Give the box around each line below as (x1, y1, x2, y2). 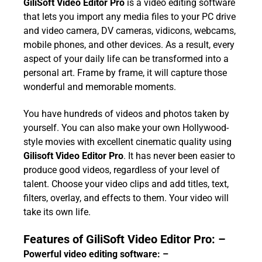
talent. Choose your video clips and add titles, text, (23, 178, 229, 189)
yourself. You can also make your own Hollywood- (23, 122, 229, 133)
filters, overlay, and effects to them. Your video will (23, 192, 229, 204)
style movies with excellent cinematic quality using (23, 136, 232, 147)
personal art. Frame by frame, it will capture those (23, 67, 227, 79)
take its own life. (23, 206, 91, 218)
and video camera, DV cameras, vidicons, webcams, (23, 25, 236, 37)
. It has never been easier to (123, 150, 235, 161)
